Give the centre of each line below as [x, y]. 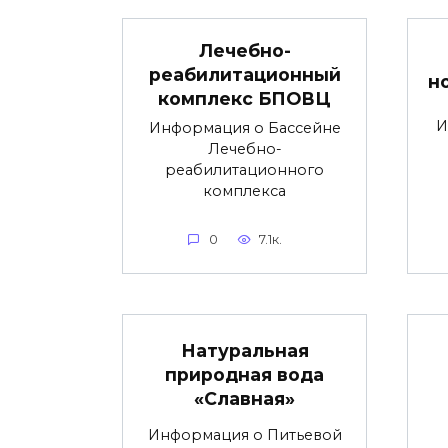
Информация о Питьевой [244, 434]
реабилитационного [244, 169]
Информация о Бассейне [244, 127]
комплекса [244, 190]
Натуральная [244, 350]
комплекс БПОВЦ [244, 98]
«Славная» [244, 398]
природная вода [244, 374]
